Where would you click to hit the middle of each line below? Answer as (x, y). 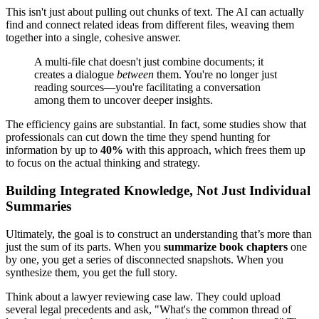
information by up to (53, 150)
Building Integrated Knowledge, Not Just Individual (158, 190)
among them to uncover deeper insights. (124, 100)
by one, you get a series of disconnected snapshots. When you (145, 259)
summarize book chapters (226, 246)
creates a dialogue (75, 75)
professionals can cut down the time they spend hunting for (138, 137)
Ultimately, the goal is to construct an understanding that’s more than (159, 234)
